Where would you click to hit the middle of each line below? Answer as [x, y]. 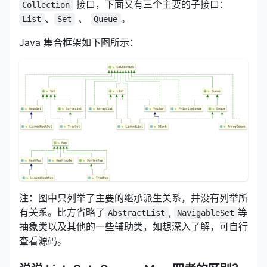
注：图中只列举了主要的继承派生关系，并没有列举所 [133, 198]
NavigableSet [206, 212]
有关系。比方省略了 [62, 212]
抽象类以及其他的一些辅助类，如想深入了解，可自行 [133, 226]
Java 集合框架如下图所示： [79, 42]
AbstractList [137, 212]
